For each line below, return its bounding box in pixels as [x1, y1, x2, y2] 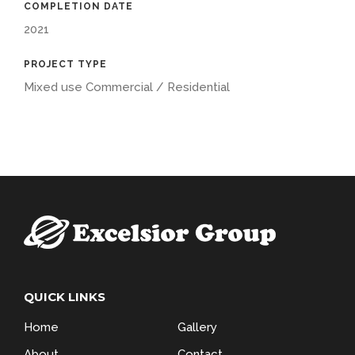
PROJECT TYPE [24, 59, 107, 71]
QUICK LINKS [24, 289, 105, 305]
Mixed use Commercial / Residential [24, 80, 230, 95]
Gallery [177, 320, 217, 335]
